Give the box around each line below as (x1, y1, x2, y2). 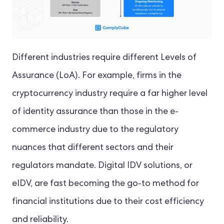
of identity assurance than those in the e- (12, 107, 178, 116)
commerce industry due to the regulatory (12, 125, 178, 134)
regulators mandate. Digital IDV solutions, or (12, 161, 192, 170)
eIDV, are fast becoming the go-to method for (12, 179, 199, 188)
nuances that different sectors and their (12, 143, 173, 152)
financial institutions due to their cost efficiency (12, 197, 204, 206)
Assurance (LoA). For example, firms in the (12, 71, 181, 80)
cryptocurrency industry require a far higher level (12, 89, 207, 98)
